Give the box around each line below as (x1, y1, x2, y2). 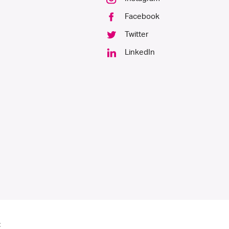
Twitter (124, 31, 149, 39)
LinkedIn (124, 49, 155, 57)
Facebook (124, 13, 160, 21)
